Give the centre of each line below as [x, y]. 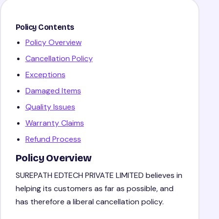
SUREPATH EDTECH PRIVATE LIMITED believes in [99, 175]
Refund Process [53, 139]
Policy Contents [45, 27]
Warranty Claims [55, 123]
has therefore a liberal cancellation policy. [89, 201]
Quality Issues [50, 107]
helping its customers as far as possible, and [94, 188]
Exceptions [45, 74]
